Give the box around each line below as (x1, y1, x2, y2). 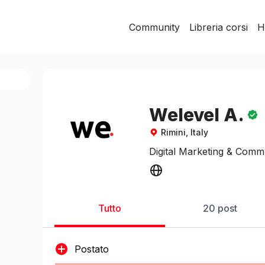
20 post (203, 202, 237, 214)
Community (129, 21, 180, 33)
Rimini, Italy (161, 127, 208, 137)
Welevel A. (149, 104, 244, 125)
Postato (75, 243, 109, 255)
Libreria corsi (189, 21, 248, 33)
